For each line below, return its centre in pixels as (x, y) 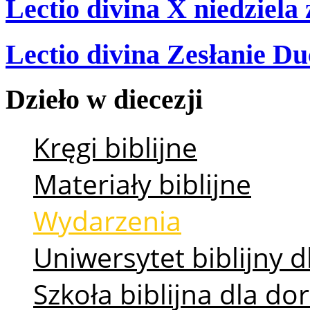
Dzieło (43, 100)
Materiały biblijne (142, 184)
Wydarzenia (107, 221)
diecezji (158, 100)
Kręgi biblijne (115, 147)
